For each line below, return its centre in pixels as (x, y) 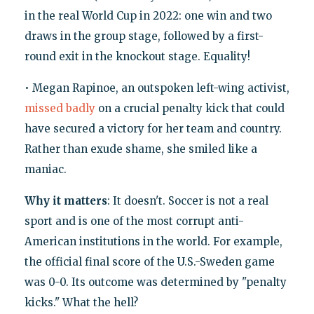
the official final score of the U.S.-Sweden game (149, 262)
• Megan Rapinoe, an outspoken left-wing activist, (157, 88)
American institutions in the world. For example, (153, 242)
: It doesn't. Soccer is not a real (187, 201)
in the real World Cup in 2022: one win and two (148, 16)
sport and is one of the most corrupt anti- (134, 221)
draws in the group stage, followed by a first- (144, 36)
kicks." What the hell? (81, 303)
